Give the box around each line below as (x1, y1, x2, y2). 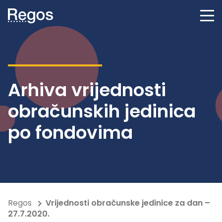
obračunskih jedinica (8, 99, 196, 124)
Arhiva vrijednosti (8, 77, 166, 103)
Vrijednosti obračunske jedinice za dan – (45, 197, 210, 209)
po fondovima (8, 120, 133, 145)
